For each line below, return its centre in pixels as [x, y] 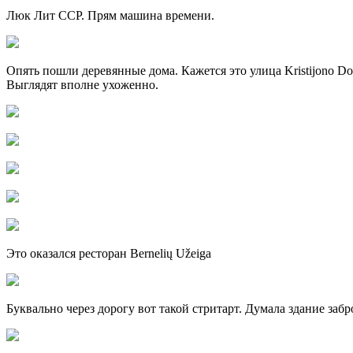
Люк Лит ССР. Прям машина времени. [110, 16]
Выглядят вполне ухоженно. [82, 85]
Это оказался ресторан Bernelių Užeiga [109, 254]
